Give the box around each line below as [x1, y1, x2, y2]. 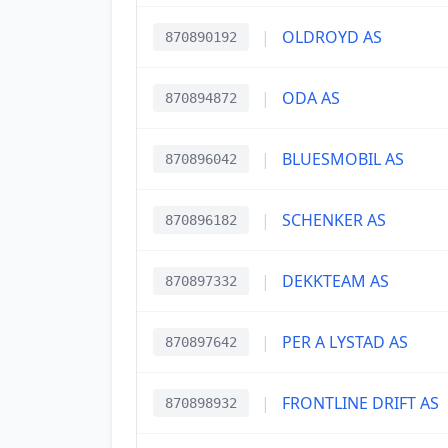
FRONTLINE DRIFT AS [282, 392, 439, 414]
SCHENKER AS [282, 209, 386, 231]
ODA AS [282, 87, 340, 109]
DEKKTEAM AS [282, 270, 389, 292]
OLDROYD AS [282, 26, 382, 48]
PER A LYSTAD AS [282, 331, 408, 353]
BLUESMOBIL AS [282, 148, 404, 170]
